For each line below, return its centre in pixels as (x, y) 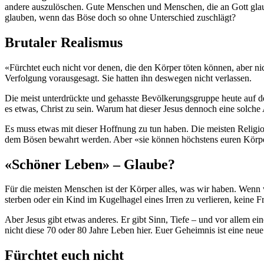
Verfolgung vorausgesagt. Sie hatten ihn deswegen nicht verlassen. (128, 78)
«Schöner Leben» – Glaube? (90, 164)
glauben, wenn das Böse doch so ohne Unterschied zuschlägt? (120, 17)
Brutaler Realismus (64, 42)
